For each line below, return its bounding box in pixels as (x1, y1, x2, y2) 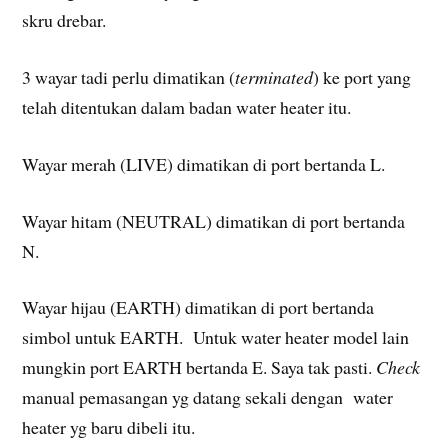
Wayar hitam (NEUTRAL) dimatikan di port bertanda (22, 208, 406, 233)
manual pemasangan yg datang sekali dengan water (22, 385, 394, 410)
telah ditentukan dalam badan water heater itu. (22, 94, 352, 119)
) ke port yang (313, 64, 412, 89)
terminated (235, 64, 314, 89)
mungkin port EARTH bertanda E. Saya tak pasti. (22, 355, 377, 380)
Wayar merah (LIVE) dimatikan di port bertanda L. (22, 151, 386, 176)
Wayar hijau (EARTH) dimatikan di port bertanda (22, 295, 375, 320)
